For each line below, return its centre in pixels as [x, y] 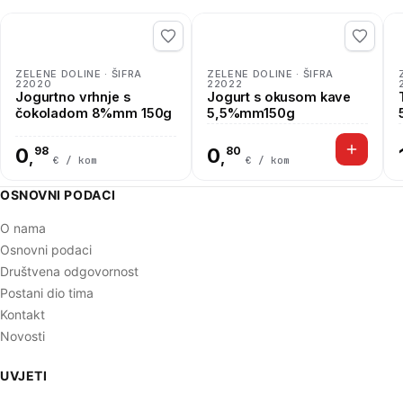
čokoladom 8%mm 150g [94, 113]
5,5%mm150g [251, 113]
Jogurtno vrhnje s [73, 97]
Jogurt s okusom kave [279, 97]
